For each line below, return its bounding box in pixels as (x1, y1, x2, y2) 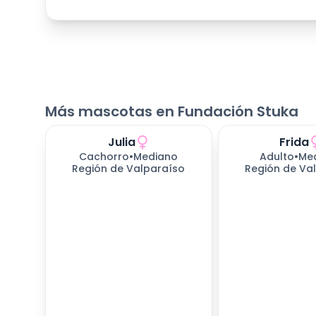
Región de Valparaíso (72, 161, 186, 176)
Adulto (260, 149, 295, 164)
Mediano (133, 149, 178, 164)
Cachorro (79, 149, 130, 164)
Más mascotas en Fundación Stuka (45, 102, 298, 122)
